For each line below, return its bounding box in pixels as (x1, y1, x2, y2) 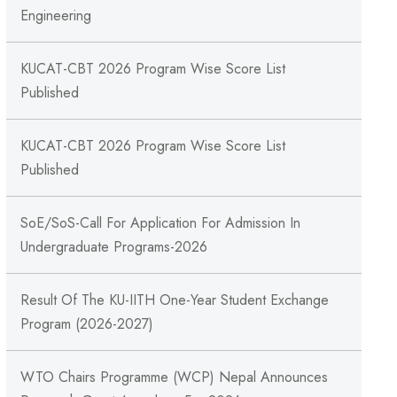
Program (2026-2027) (19, 314, 153, 335)
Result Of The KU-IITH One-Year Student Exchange (19, 290, 329, 311)
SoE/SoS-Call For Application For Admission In (19, 213, 300, 234)
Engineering (19, 5, 91, 27)
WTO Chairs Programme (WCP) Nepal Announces (19, 367, 328, 388)
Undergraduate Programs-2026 (19, 237, 207, 258)
